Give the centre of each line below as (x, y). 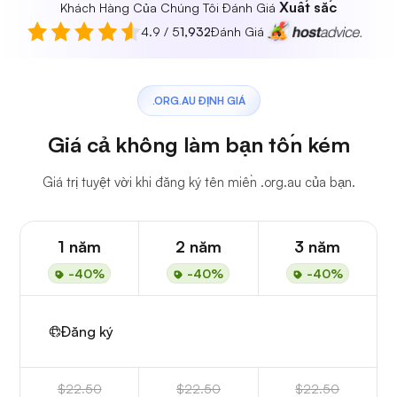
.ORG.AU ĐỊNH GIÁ (198, 101)
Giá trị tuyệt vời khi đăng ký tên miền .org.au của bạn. (198, 183)
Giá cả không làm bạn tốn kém (198, 145)
